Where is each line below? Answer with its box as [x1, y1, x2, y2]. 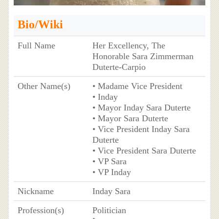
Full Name [17, 40, 55, 50]
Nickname [17, 186, 54, 196]
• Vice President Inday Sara [92, 124, 190, 134]
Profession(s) [17, 205, 64, 215]
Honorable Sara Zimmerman [92, 51, 194, 61]
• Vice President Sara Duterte [92, 145, 196, 155]
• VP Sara [92, 156, 127, 166]
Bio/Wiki [17, 18, 63, 31]
